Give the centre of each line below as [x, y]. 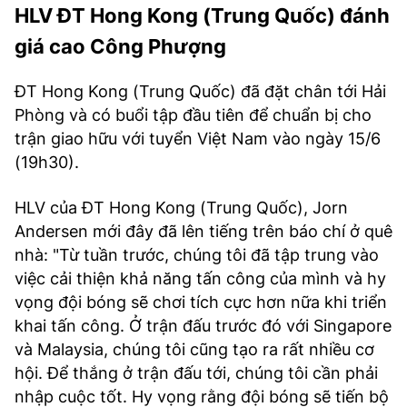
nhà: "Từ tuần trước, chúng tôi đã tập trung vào [197, 255]
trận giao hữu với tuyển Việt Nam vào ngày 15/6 [198, 139]
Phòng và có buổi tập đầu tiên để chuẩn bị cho [193, 115]
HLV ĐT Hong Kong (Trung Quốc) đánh [202, 15]
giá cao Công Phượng [120, 46]
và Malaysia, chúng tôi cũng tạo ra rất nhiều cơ [194, 349]
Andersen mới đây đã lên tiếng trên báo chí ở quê [203, 231]
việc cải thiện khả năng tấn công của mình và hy [200, 278]
